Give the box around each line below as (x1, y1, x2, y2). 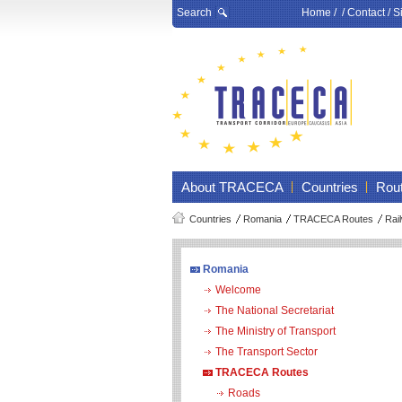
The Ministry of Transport (215, 325, 336, 337)
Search (177, 6, 212, 19)
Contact (347, 6, 385, 19)
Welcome (215, 284, 261, 296)
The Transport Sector (215, 345, 318, 358)
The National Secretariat (215, 304, 334, 317)
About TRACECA (181, 179, 284, 195)
